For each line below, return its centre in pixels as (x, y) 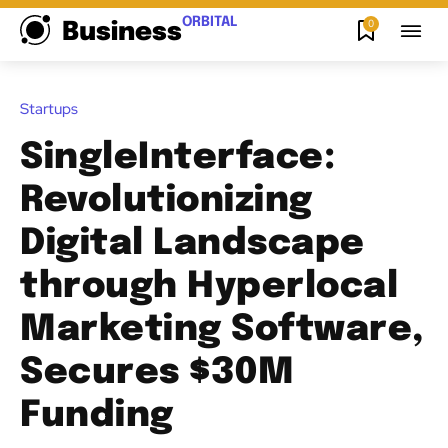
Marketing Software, (222, 329)
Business (122, 32)
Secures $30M (157, 372)
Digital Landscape (192, 243)
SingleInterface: (177, 157)
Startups (49, 108)
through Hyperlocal (209, 286)
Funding (97, 415)
